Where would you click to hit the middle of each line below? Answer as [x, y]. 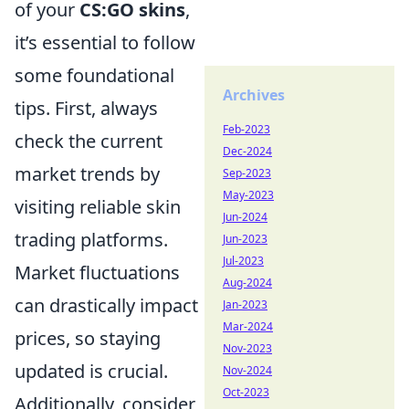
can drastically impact [106, 306]
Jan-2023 [245, 304]
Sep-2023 [247, 173]
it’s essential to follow [105, 43]
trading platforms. [91, 240]
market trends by [87, 174]
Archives [254, 95]
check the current [89, 142]
